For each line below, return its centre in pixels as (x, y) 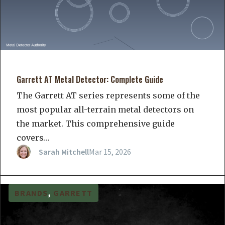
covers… (33, 138)
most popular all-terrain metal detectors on (105, 110)
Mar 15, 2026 (110, 152)
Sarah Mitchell (64, 152)
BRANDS (31, 193)
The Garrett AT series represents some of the (108, 96)
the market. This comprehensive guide (96, 124)
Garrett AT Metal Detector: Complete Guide (90, 80)
